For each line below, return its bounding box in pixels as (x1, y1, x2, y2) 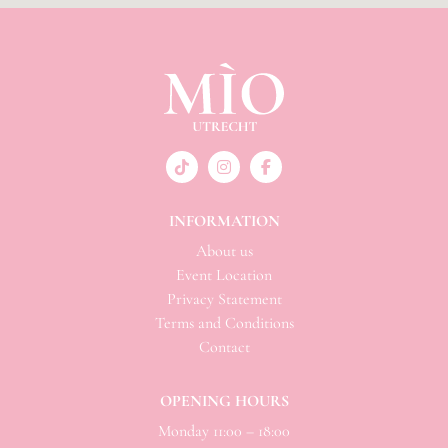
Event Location (176, 264, 272, 285)
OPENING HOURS (159, 391, 289, 412)
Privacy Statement (166, 288, 282, 309)
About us (195, 240, 253, 261)
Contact (198, 336, 250, 357)
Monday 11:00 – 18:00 (158, 421, 290, 442)
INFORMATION (168, 210, 280, 231)
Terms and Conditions (154, 312, 294, 333)
